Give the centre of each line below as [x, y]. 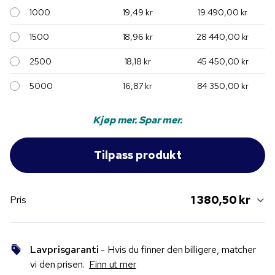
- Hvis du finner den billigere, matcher [177, 250]
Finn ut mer [113, 265]
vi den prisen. [60, 265]
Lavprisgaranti [64, 250]
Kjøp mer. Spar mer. [137, 120]
